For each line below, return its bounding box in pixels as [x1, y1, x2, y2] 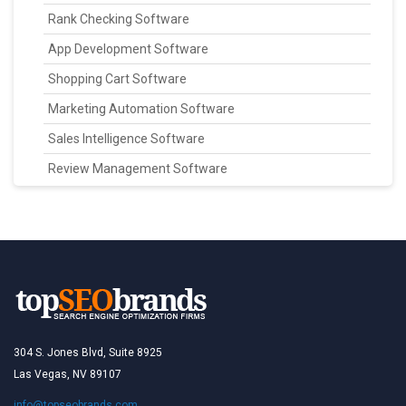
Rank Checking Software [48, 12, 189, 26]
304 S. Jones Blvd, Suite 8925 [14, 346, 162, 359]
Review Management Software [48, 161, 227, 176]
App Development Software [48, 42, 208, 56]
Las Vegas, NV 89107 [14, 368, 121, 381]
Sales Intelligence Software [48, 131, 205, 146]
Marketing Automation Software [48, 101, 235, 116]
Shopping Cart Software [48, 72, 187, 86]
